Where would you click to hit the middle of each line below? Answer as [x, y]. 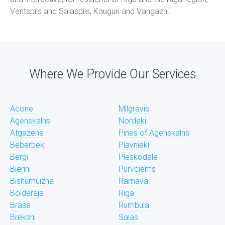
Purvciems [137, 169]
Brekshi [23, 217]
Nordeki [132, 121]
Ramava [133, 181]
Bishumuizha [32, 181]
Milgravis [134, 109]
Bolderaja [27, 193]
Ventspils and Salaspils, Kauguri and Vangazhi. [90, 11]
